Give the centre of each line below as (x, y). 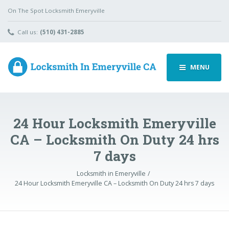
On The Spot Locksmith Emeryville (56, 10)
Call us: (28, 32)
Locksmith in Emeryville (111, 174)
